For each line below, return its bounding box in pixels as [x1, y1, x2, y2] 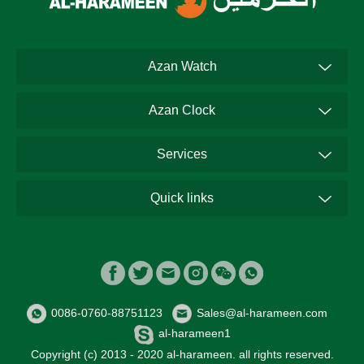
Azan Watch [147, 58, 217, 73]
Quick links [150, 190, 214, 205]
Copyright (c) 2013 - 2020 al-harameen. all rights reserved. [30, 347, 334, 361]
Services [157, 146, 207, 161]
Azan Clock [149, 102, 215, 117]
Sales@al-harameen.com [197, 305, 337, 319]
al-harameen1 [158, 327, 231, 340]
